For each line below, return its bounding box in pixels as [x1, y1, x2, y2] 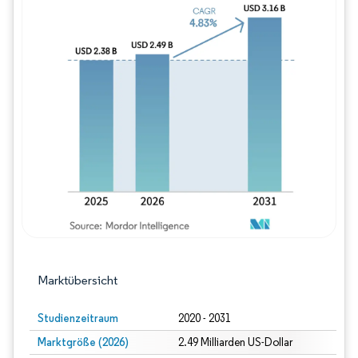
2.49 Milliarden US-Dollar [177, 336, 292, 349]
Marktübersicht [38, 272, 117, 288]
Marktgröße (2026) [38, 335, 129, 349]
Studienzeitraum [38, 311, 118, 325]
